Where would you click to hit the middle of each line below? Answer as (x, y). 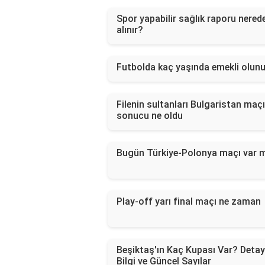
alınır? (130, 30)
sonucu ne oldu (150, 116)
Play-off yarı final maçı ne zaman (189, 202)
